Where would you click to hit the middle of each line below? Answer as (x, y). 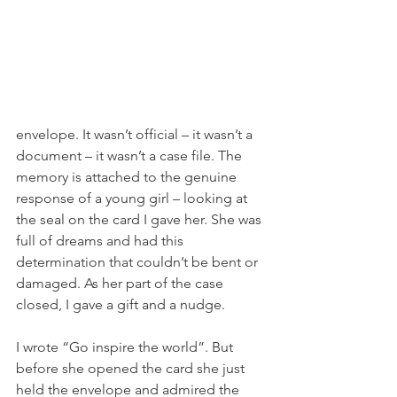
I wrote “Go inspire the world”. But (126, 347)
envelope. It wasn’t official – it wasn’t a (136, 135)
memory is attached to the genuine (128, 177)
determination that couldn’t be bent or (139, 262)
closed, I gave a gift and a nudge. (122, 305)
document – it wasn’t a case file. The (131, 156)
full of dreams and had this (101, 241)
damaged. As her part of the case (121, 284)
